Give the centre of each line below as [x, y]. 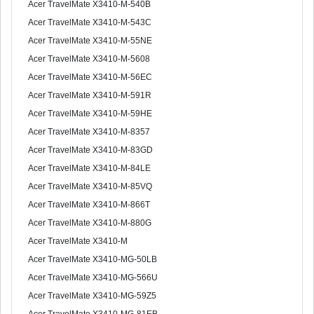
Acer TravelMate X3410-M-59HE [90, 114]
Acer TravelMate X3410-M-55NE [90, 41]
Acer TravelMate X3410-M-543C [90, 22]
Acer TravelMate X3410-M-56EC [90, 77]
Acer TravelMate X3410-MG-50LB [93, 259]
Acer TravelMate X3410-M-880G [90, 223]
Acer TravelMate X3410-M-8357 [89, 132]
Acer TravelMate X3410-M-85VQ [90, 186]
